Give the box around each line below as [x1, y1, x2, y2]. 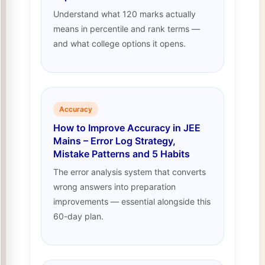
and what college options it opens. [53, 38, 186, 49]
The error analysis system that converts [53, 166, 206, 177]
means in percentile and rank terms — [53, 23, 201, 34]
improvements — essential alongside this [53, 196, 211, 206]
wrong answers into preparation [53, 181, 176, 192]
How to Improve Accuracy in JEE [53, 122, 201, 134]
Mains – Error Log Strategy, [53, 135, 176, 147]
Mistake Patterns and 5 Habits [53, 148, 190, 160]
